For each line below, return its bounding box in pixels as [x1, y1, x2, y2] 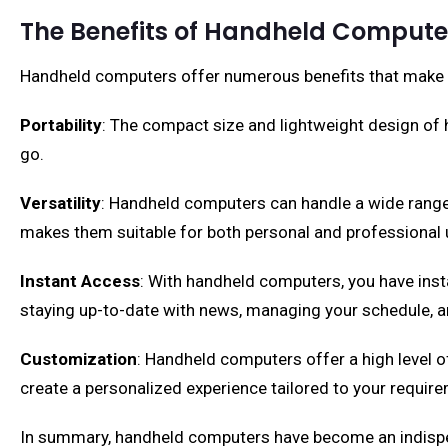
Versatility [20, 193, 101, 213]
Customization [20, 349, 137, 369]
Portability [20, 115, 102, 135]
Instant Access [20, 271, 140, 291]
